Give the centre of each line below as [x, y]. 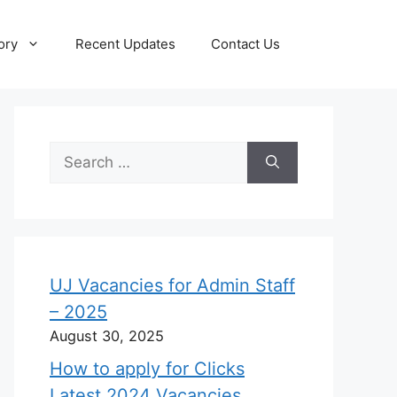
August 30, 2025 [107, 336]
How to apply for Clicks [147, 369]
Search [74, 152]
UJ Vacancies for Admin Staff [172, 285]
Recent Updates [125, 44]
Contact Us [245, 44]
